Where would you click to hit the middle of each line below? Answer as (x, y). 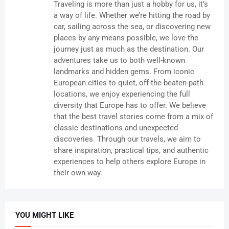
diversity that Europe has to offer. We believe (130, 106)
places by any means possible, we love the (126, 38)
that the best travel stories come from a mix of (133, 117)
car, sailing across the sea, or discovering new (132, 27)
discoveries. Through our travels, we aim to (127, 139)
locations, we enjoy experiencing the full (122, 94)
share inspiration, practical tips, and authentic (131, 151)
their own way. (78, 173)
